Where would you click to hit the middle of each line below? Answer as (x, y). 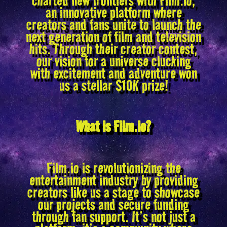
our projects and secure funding (113, 204)
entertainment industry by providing (113, 180)
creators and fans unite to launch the (113, 24)
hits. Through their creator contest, (113, 48)
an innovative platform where (113, 12)
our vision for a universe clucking (113, 61)
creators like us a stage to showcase (113, 192)
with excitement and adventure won (113, 73)
